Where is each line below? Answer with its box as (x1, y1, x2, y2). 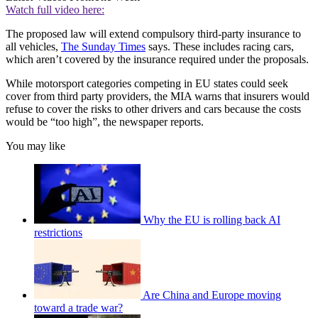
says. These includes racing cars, (146, 40, 294, 53)
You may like (6, 140, 65, 153)
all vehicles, (6, 40, 61, 53)
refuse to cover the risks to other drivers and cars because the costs (6, 103, 301, 116)
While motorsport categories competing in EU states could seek (6, 77, 288, 90)
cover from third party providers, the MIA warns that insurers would (6, 90, 309, 103)
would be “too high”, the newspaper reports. (6, 116, 204, 128)
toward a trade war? (34, 302, 123, 314)
